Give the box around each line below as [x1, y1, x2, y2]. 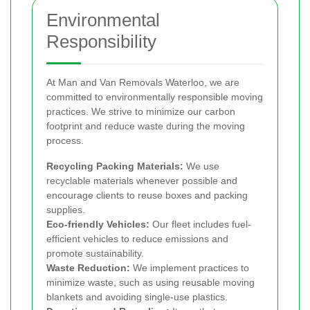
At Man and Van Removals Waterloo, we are [46, 77, 239, 89]
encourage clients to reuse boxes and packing [46, 190, 248, 201]
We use [183, 161, 219, 172]
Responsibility [46, 31, 156, 53]
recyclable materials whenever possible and [46, 175, 237, 187]
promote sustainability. [46, 248, 144, 259]
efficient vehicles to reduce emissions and [46, 233, 228, 245]
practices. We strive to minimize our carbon [46, 106, 235, 118]
